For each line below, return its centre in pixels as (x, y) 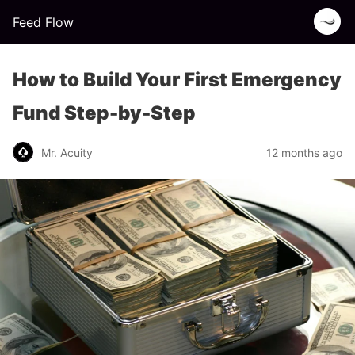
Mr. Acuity (67, 152)
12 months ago (304, 152)
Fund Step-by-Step (104, 113)
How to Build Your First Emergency (177, 80)
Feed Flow (43, 22)
